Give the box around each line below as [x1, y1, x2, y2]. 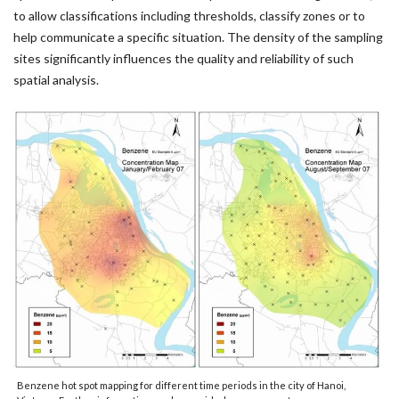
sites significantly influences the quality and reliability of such [13, 51, 354, 66]
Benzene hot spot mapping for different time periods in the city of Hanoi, [17, 379, 346, 392]
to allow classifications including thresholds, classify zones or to [13, 8, 365, 23]
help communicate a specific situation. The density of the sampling [13, 29, 383, 45]
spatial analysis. [13, 72, 99, 87]
